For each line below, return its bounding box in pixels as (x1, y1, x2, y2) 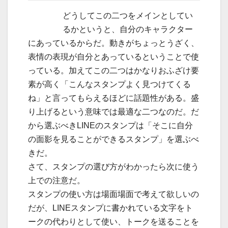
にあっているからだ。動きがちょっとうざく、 (28, 38, 199, 47)
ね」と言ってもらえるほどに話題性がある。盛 (28, 93, 199, 102)
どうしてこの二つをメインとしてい (62, 11, 193, 20)
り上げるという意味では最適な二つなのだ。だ (28, 107, 199, 116)
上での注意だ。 (28, 176, 85, 185)
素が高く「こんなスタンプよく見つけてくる (28, 79, 191, 89)
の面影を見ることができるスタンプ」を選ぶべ (28, 134, 199, 144)
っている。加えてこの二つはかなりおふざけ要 (28, 66, 199, 75)
